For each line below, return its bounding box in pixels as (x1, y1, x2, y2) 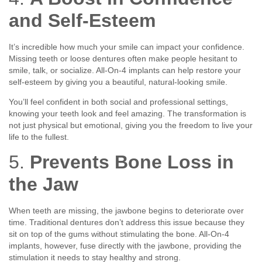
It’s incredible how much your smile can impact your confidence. (9, 42, 244, 51)
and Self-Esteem (9, 9, 156, 31)
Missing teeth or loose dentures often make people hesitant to (9, 53, 237, 63)
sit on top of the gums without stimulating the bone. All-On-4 (9, 229, 229, 239)
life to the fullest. (9, 132, 69, 142)
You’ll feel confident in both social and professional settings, (9, 97, 228, 106)
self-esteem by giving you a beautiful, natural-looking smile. (9, 77, 227, 87)
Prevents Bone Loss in (30, 151, 234, 173)
